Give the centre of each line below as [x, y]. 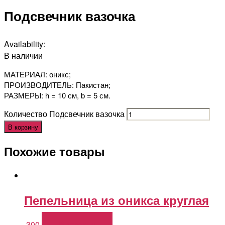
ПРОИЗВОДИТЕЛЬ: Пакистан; [57, 84]
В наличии [23, 55]
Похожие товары [54, 151]
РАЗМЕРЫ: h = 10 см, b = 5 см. [57, 95]
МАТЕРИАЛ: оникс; [37, 74]
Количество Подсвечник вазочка [64, 114]
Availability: [25, 44]
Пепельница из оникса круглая [117, 200]
